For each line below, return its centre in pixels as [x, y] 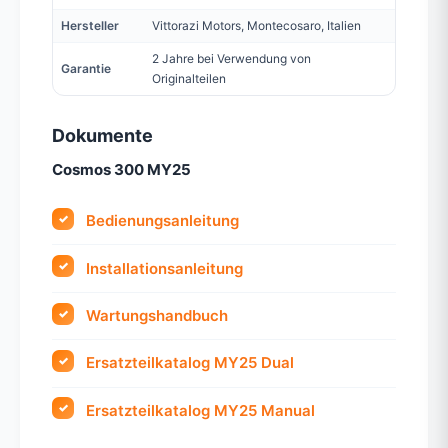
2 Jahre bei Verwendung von [231, 59]
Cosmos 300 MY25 [121, 170]
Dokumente [102, 136]
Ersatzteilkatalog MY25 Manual [201, 410]
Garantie [86, 69]
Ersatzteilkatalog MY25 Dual [190, 363]
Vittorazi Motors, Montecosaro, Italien [256, 26]
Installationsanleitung [165, 268]
